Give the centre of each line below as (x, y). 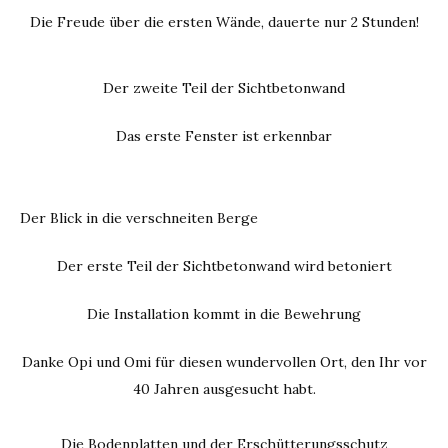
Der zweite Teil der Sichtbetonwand (224, 87)
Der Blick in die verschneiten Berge (139, 217)
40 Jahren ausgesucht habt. (224, 388)
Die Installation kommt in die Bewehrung (224, 313)
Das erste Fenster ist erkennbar (224, 135)
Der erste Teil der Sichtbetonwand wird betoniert (224, 265)
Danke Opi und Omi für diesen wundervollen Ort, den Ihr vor (224, 361)
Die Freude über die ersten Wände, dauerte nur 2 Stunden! (224, 22)
